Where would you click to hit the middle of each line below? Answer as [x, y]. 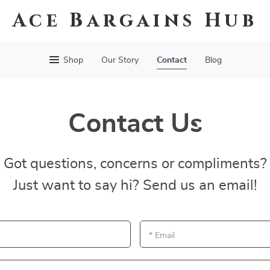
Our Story [120, 60]
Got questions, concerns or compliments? [135, 164]
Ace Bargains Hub [135, 21]
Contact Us [135, 124]
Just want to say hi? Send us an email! [135, 186]
